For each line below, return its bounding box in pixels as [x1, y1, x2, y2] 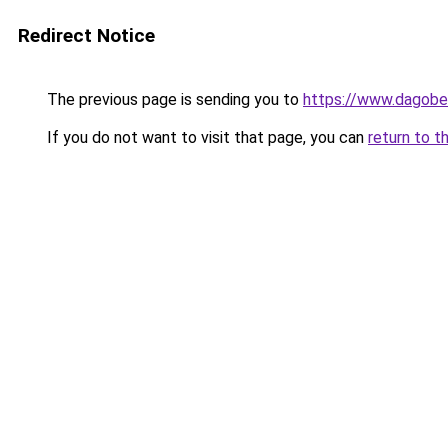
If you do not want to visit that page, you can [43, 128, 368, 147]
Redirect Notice [18, 24, 155, 47]
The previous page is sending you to [43, 90, 303, 109]
